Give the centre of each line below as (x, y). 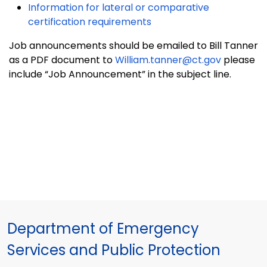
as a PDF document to (62, 60)
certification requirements (90, 22)
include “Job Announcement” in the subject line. (120, 74)
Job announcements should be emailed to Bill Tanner (133, 46)
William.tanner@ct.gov (168, 60)
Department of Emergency (103, 229)
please (238, 60)
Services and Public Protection (114, 250)
